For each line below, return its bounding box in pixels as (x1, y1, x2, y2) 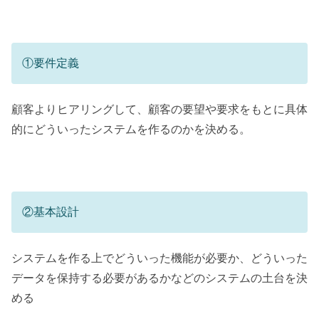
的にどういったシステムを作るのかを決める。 (11, 122, 251, 135)
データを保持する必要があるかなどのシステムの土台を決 (11, 272, 308, 285)
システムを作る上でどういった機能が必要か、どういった (11, 252, 308, 265)
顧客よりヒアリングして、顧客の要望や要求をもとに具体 (11, 103, 308, 115)
